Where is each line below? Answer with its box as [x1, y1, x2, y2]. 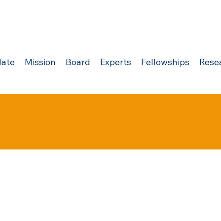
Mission [24, 56, 56, 68]
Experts [100, 56, 131, 68]
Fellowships [141, 56, 189, 68]
